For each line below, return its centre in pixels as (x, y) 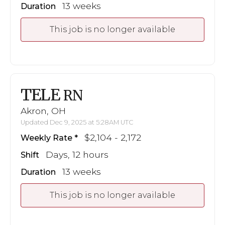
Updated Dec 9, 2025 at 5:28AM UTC (77, 123)
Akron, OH (43, 111)
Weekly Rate (46, 138)
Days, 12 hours (77, 155)
